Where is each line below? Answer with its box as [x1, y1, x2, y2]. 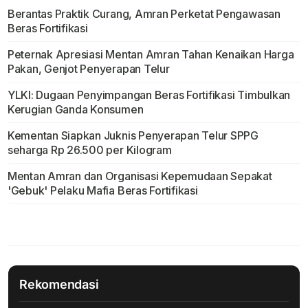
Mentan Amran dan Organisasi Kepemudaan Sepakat [7, 169, 272, 184]
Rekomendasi [19, 277, 99, 292]
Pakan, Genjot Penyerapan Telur [7, 62, 170, 76]
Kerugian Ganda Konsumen [7, 102, 144, 117]
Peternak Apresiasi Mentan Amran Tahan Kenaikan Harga [7, 47, 294, 62]
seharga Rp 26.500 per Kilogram [7, 143, 172, 157]
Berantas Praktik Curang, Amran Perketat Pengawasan [7, 7, 280, 21]
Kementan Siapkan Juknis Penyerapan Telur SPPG [7, 129, 259, 143]
